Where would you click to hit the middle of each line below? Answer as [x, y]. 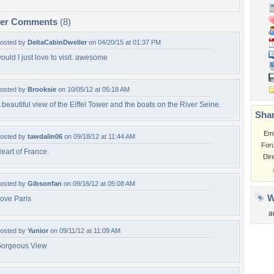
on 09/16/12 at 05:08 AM [98, 183]
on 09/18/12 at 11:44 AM [99, 136]
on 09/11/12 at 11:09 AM [84, 231]
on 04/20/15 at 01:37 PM [124, 42]
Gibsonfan [45, 183]
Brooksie [42, 89]
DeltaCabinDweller [57, 42]
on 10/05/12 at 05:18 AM [93, 89]
